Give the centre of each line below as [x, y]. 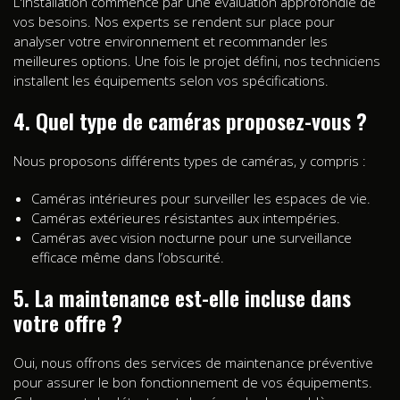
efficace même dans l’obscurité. [128, 257]
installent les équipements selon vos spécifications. [171, 80]
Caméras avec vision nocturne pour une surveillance [192, 237]
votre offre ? [68, 322]
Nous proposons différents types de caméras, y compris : [190, 160]
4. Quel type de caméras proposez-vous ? [190, 120]
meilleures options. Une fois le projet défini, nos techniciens [197, 60]
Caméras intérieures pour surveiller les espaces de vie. [201, 198]
